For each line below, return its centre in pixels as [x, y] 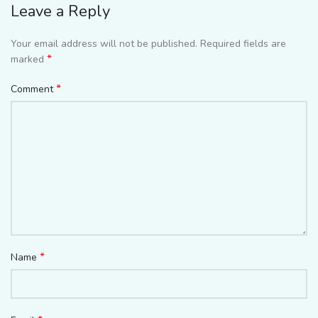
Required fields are [243, 44]
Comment [33, 89]
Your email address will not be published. [104, 44]
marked [29, 60]
